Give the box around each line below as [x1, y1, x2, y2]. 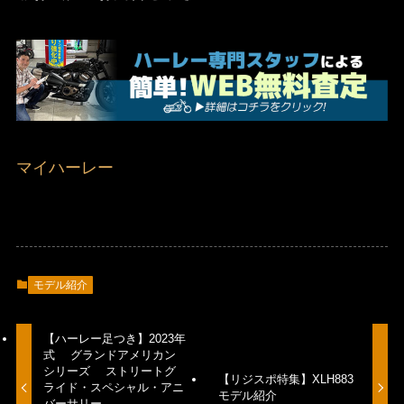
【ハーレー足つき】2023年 [43, 331, 187, 345]
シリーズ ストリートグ [43, 363, 177, 378]
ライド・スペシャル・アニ [43, 380, 185, 394]
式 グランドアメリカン [43, 347, 177, 362]
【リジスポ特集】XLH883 [217, 372, 353, 386]
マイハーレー [15, 158, 114, 177]
